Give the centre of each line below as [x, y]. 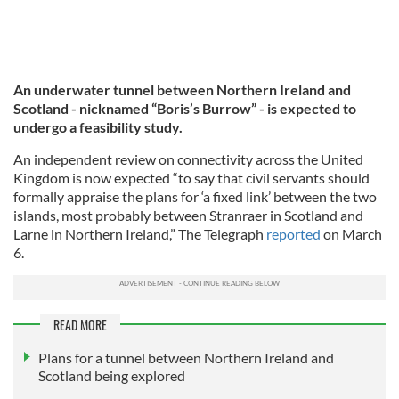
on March [353, 234]
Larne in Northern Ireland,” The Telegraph [140, 234]
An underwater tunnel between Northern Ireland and [182, 90]
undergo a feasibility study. [98, 127]
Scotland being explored [112, 375]
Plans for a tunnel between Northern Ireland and [186, 357]
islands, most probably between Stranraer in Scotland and [188, 216]
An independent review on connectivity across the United [188, 159]
